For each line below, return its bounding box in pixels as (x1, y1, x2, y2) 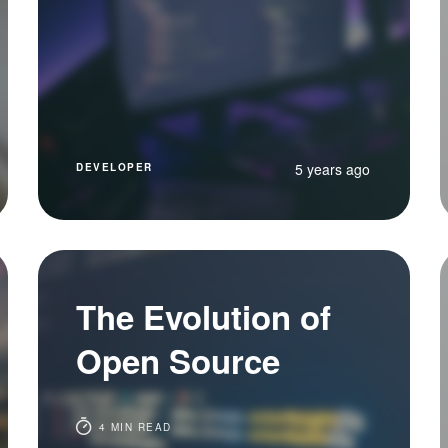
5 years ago (294, 159, 370, 179)
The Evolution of (76, 293, 332, 340)
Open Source (76, 337, 281, 384)
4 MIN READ (94, 420, 172, 434)
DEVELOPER (76, 160, 153, 174)
